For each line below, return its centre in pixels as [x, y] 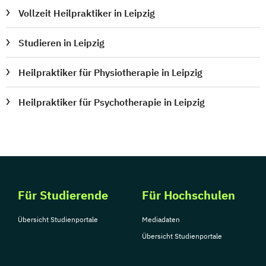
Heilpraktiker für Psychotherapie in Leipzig [112, 102]
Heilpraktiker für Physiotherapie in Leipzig [111, 73]
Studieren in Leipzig [62, 43]
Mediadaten [161, 220]
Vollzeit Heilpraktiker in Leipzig [87, 13]
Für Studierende [63, 195]
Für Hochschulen [189, 195]
